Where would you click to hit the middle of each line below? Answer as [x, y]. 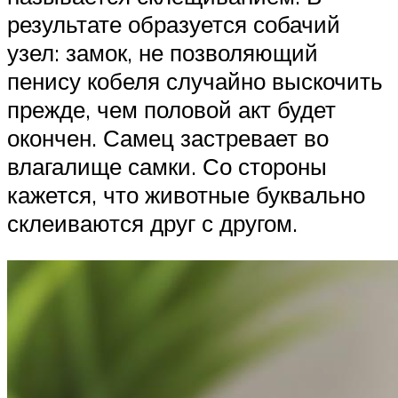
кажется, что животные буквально [186, 195]
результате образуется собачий [174, 24]
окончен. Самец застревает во [168, 138]
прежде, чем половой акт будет [171, 110]
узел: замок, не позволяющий [163, 53]
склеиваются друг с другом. [152, 223]
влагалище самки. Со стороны [167, 167]
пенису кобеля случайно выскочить [195, 81]
